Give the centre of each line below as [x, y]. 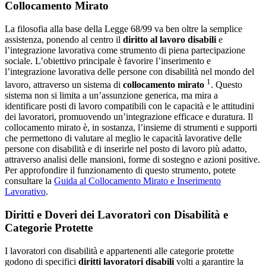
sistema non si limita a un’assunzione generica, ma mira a [111, 96]
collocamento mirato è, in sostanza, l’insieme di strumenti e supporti [131, 128]
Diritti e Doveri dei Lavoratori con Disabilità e [116, 215]
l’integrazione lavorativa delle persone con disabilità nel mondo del [129, 72]
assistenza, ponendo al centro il [64, 40]
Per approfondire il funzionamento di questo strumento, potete [120, 170]
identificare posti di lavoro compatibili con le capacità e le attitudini [129, 106]
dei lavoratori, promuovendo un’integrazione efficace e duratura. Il [129, 117]
